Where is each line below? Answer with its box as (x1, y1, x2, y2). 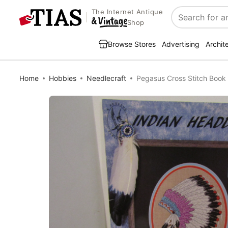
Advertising (162, 40, 199, 48)
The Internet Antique (91, 8, 163, 16)
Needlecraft (87, 74, 126, 82)
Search (172, 17, 198, 28)
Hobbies (49, 74, 76, 82)
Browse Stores (108, 40, 156, 48)
